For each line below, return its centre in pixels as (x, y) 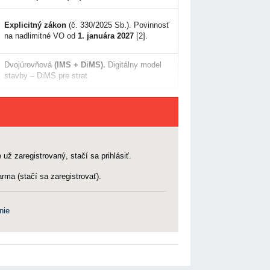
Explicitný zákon (35, 25)
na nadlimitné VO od (41, 36)
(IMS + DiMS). (80, 65)
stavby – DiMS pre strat (46, 76)
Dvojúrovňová (29, 65)
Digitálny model (133, 65)
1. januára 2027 (106, 36)
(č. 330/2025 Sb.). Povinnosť (118, 25)
